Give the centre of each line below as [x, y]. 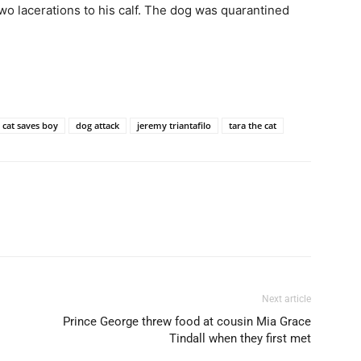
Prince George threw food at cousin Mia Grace [187, 322]
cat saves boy [30, 125]
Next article [286, 299]
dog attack [98, 125]
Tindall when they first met [240, 338]
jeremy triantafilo [174, 125]
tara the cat [253, 125]
